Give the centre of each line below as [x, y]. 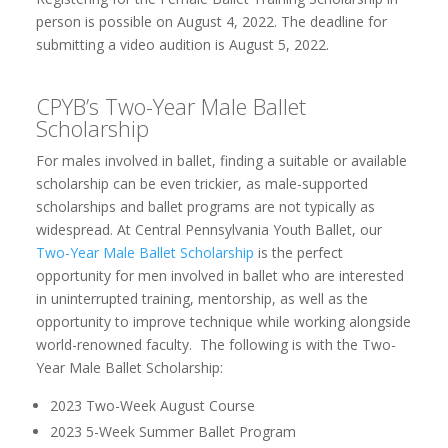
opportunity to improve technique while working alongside [223, 321]
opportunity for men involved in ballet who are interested [219, 275]
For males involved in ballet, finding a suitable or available [221, 160]
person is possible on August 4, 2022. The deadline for [211, 21]
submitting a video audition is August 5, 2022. [182, 44]
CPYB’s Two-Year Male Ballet [170, 105]
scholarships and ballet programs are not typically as [205, 206]
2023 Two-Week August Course [152, 405]
